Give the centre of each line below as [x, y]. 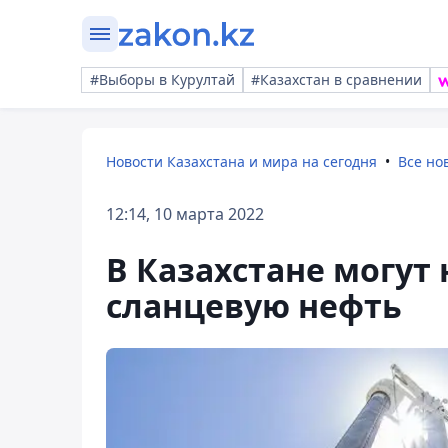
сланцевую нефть [254, 305]
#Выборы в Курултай [162, 79]
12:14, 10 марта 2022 [185, 214]
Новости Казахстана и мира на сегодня [241, 161]
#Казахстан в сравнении [336, 79]
